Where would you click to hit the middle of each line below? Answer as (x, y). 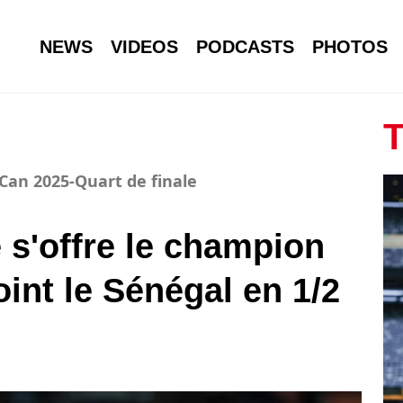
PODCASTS (245, 46)
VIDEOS (144, 46)
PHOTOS (350, 46)
